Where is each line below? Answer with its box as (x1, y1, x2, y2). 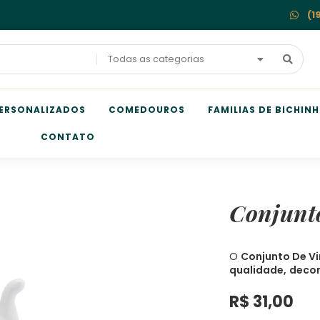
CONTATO (41, 131, 96, 143)
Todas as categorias (107, 52, 204, 66)
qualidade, (229, 263, 287, 277)
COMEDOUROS (108, 104, 185, 116)
